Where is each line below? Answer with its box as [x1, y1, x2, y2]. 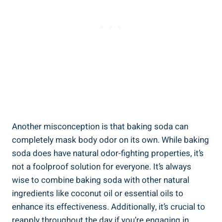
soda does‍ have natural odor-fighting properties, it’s [12, 147, 204, 160]
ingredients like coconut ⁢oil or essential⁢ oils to [12, 187, 183, 200]
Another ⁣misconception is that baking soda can [12, 120, 188, 133]
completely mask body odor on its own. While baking [12, 133, 209, 146]
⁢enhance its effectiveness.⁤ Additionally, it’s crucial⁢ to [12, 200, 205, 213]
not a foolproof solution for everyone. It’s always [12, 160, 191, 173]
